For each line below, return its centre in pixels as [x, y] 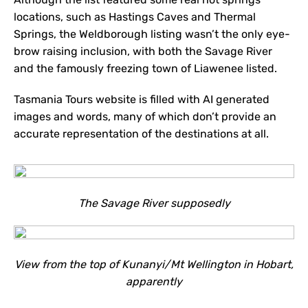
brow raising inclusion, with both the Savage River [143, 51]
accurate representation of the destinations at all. [141, 134]
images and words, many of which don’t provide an [145, 117]
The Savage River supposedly [154, 203]
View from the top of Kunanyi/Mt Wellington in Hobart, [154, 264]
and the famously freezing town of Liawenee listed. [145, 68]
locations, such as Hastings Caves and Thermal [135, 17]
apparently [154, 282]
